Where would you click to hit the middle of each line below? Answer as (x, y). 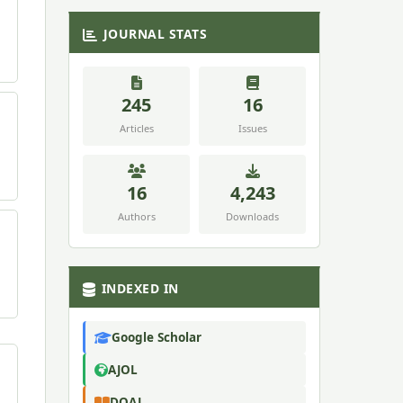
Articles (136, 128)
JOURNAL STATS (155, 34)
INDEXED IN (140, 288)
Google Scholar (157, 337)
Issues (252, 128)
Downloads (252, 216)
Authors (136, 216)
